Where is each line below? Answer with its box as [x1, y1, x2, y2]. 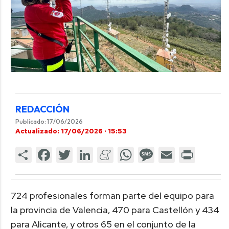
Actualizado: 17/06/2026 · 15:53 [15, 126, 127, 135]
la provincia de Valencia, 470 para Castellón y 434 [10, 204, 219, 216]
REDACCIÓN [15, 103, 70, 115]
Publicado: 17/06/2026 [15, 117, 83, 125]
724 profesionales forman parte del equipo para [10, 190, 214, 202]
